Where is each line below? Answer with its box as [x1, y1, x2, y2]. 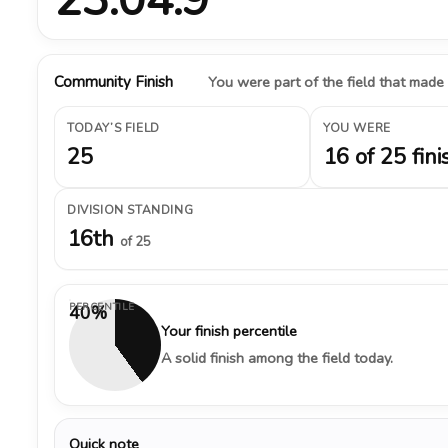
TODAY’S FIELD [67, 120, 160, 136]
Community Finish [54, 72, 173, 92]
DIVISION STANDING [67, 202, 194, 218]
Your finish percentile [161, 321, 297, 341]
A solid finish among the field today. [161, 348, 393, 368]
